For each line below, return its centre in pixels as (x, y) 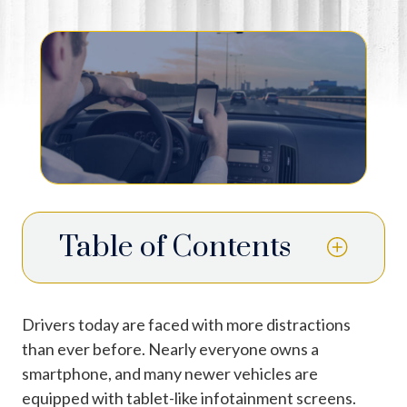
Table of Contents (175, 247)
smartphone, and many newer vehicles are (170, 373)
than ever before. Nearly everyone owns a (170, 348)
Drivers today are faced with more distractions (186, 324)
